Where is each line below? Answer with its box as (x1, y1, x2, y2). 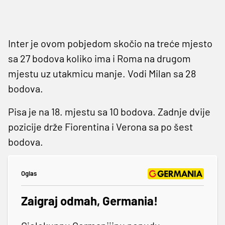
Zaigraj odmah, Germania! (21, 193, 158, 208)
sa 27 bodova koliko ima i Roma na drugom (8, 52, 191, 64)
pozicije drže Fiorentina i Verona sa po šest (8, 120, 193, 133)
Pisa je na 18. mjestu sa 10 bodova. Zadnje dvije (8, 105, 210, 118)
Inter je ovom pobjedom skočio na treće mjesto (8, 37, 212, 49)
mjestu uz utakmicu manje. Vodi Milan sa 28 (8, 67, 196, 79)
